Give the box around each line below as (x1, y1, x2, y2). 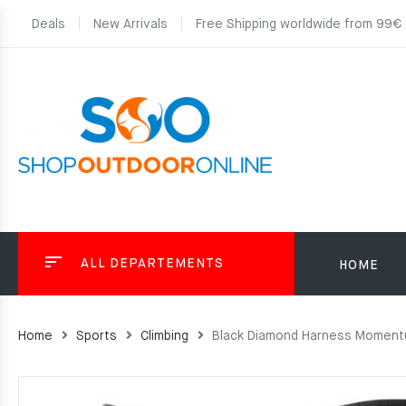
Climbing (140, 330, 188, 343)
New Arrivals (93, 18, 168, 31)
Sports (76, 330, 117, 343)
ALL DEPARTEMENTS (81, 257, 224, 270)
